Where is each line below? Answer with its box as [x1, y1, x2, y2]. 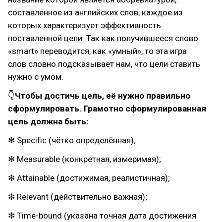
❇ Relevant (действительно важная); [8, 192, 147, 202]
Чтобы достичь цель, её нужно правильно [15, 91, 190, 101]
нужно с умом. [8, 72, 63, 82]
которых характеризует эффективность [8, 20, 161, 30]
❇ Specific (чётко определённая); [8, 135, 136, 145]
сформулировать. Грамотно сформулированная [8, 104, 206, 113]
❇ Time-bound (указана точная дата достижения [8, 211, 196, 221]
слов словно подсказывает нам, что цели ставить [8, 59, 200, 69]
